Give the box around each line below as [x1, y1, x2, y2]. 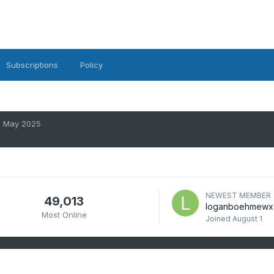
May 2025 [2, 119, 41, 128]
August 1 [232, 214, 262, 223]
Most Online [41, 209, 87, 220]
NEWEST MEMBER [205, 191, 271, 200]
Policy [80, 60, 103, 70]
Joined [205, 214, 232, 223]
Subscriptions [6, 60, 58, 70]
